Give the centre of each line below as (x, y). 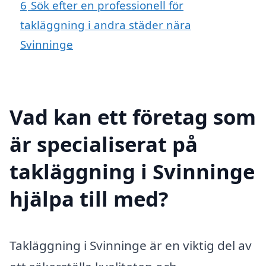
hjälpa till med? (89, 198)
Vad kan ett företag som (133, 116)
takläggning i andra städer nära (106, 24)
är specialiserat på (104, 144)
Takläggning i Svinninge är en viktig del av (131, 245)
